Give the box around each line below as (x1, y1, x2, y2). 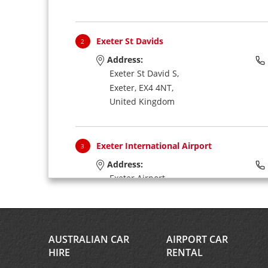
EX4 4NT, (138, 81, 173, 93)
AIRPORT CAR (166, 233, 228, 246)
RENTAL (166, 246, 203, 260)
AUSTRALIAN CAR (48, 233, 129, 246)
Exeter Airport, (109, 172, 167, 184)
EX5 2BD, (138, 186, 173, 198)
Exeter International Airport (96, 140, 212, 151)
